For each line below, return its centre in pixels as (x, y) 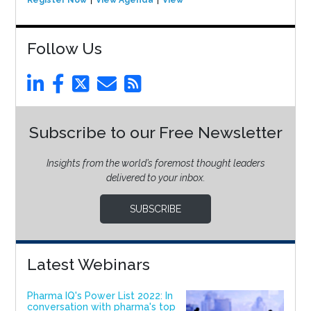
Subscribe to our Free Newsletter (155, 132)
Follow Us (64, 48)
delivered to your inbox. (155, 177)
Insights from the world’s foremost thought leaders (155, 163)
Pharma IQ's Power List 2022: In (100, 295)
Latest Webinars (88, 264)
